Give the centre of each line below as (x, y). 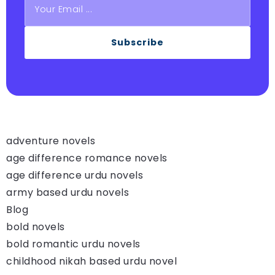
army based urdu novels (68, 192)
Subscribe (137, 42)
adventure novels (51, 141)
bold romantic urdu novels (73, 244)
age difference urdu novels (75, 175)
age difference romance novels (87, 158)
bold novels (36, 227)
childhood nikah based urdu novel (91, 261)
